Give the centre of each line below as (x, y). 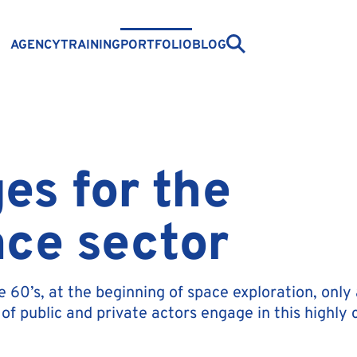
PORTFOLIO (156, 44)
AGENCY (35, 44)
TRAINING (90, 44)
